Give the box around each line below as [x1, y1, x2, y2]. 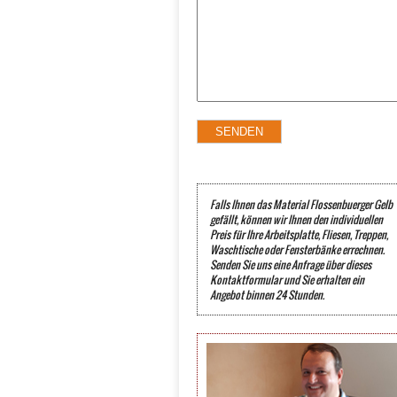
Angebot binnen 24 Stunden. [210, 287, 324, 302]
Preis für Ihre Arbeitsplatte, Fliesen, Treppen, [210, 227, 388, 242]
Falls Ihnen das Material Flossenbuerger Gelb [210, 197, 393, 212]
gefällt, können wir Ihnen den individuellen [210, 212, 383, 227]
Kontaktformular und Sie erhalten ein [210, 272, 364, 287]
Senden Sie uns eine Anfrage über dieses [210, 257, 371, 272]
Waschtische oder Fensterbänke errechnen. [210, 242, 385, 257]
